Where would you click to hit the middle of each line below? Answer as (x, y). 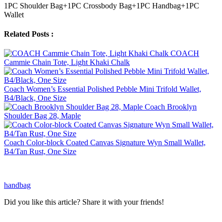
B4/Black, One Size (35, 98)
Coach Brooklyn (171, 107)
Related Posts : (29, 34)
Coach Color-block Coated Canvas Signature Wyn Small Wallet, (105, 143)
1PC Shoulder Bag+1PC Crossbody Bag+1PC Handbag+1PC (102, 5)
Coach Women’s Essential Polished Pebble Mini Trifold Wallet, (103, 89)
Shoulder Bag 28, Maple (42, 116)
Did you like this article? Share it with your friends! (84, 202)
